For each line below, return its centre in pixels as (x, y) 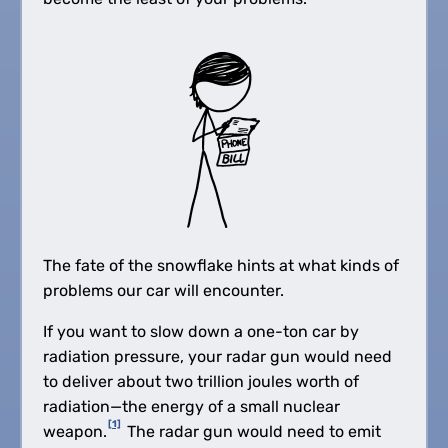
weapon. (74, 431)
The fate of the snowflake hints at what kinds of (220, 265)
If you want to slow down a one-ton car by (200, 331)
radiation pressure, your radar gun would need (217, 356)
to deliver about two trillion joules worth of (200, 381)
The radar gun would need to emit (251, 431)
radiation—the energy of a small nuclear (191, 406)
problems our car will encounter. (163, 290)
